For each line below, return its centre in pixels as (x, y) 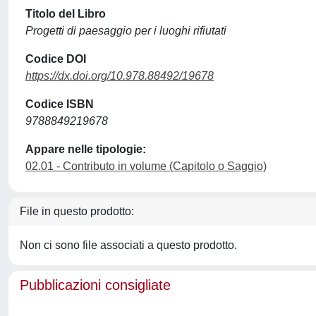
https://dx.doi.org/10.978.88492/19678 (120, 76)
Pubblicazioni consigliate (95, 285)
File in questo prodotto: (77, 211)
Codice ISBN (60, 104)
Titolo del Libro (66, 14)
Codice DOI (56, 59)
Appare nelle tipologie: (86, 149)
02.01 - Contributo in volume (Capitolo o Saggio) (146, 166)
